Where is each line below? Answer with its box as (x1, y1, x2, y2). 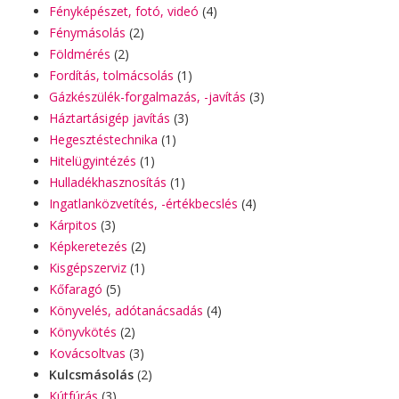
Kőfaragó (49, 281, 102, 297)
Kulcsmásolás (49, 366, 137, 383)
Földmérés (49, 45, 110, 62)
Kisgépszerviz (49, 259, 126, 276)
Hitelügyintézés (49, 152, 136, 169)
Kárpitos (49, 216, 97, 233)
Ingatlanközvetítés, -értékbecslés (49, 195, 238, 212)
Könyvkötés (49, 323, 117, 340)
